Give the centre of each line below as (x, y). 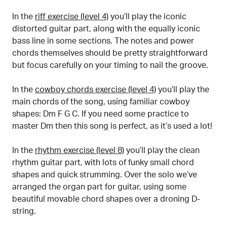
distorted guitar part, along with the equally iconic (106, 29)
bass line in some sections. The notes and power (103, 41)
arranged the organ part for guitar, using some (99, 187)
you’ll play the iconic (147, 16)
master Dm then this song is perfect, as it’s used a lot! (112, 126)
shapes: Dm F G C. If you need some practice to (101, 114)
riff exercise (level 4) (72, 16)
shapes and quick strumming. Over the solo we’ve (105, 175)
